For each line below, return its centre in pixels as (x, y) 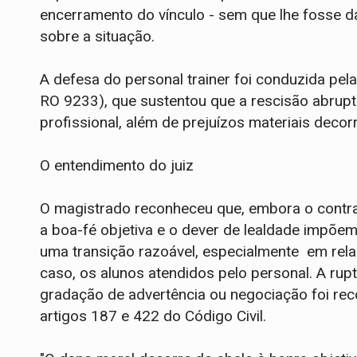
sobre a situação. (97, 36)
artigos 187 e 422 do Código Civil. (153, 316)
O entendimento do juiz (117, 165)
